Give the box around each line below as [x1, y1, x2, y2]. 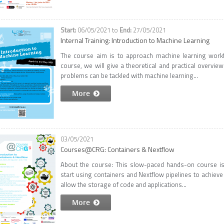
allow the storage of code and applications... [60, 179, 186, 189]
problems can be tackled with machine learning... [60, 70, 198, 80]
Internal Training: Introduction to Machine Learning [60, 35, 209, 45]
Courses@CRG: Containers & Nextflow [60, 144, 174, 154]
